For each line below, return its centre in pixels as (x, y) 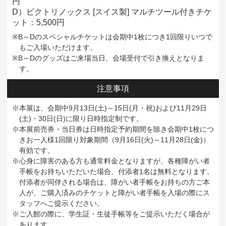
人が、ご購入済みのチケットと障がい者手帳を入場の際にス (115, 193)
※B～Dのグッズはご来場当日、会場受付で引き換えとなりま (108, 58)
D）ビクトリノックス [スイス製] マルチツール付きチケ (112, 12)
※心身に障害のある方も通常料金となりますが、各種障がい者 (111, 161)
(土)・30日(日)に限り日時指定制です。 (81, 119)
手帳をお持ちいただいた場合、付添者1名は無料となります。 (117, 172)
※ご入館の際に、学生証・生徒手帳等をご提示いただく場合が (111, 214)
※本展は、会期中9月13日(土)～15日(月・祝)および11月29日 (109, 108)
